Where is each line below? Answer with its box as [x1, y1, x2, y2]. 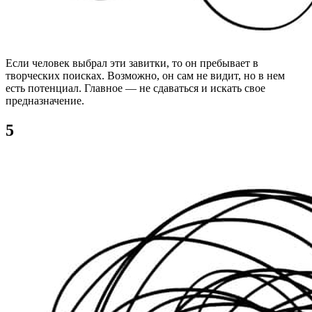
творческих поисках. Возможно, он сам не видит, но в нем [6, 70, 285, 82]
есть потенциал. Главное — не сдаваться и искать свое [6, 82, 265, 95]
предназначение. [6, 95, 84, 107]
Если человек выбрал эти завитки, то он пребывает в [6, 57, 258, 70]
